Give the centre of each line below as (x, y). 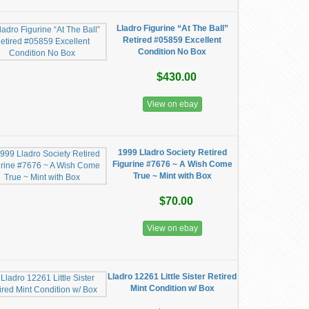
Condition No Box (172, 52)
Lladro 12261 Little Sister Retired (172, 277)
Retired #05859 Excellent (172, 40)
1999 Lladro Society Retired (172, 152)
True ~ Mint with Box (172, 176)
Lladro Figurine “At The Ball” (172, 28)
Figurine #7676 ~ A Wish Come (172, 164)
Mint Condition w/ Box (172, 288)
